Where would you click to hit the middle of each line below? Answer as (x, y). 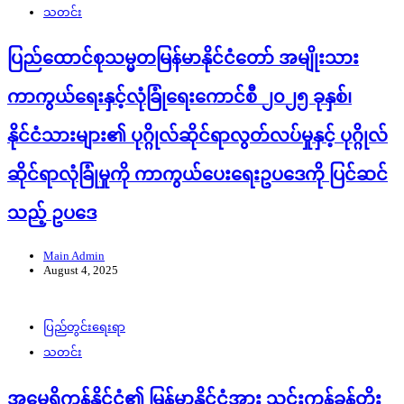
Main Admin (74, 256)
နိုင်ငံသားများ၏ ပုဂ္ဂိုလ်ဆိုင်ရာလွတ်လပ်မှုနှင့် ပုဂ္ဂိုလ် (197, 136)
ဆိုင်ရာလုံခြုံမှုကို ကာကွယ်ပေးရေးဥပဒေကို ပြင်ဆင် (197, 175)
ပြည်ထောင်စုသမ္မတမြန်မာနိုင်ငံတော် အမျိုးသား (183, 59)
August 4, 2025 (81, 271)
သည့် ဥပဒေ (52, 214)
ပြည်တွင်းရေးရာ (84, 327)
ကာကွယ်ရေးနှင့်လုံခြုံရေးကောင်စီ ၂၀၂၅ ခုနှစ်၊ (179, 97)
